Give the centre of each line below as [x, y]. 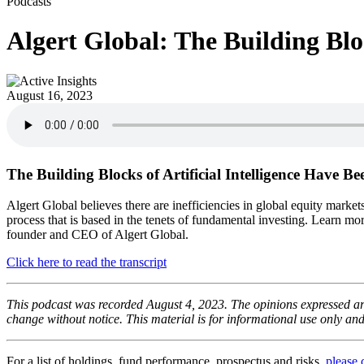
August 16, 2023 [50, 95]
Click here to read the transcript [87, 262]
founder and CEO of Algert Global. [97, 235]
